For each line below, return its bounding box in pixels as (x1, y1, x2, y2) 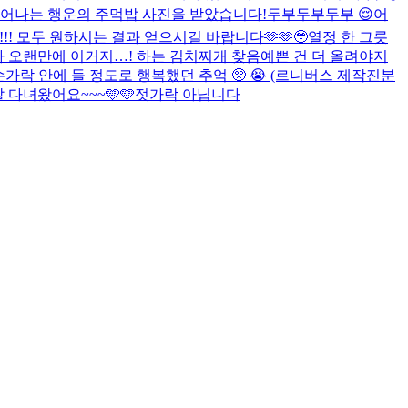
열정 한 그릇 (308, 28, 388, 45)
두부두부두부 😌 (267, 5, 373, 22)
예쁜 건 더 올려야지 (260, 47, 388, 64)
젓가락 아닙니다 (135, 86, 240, 102)
